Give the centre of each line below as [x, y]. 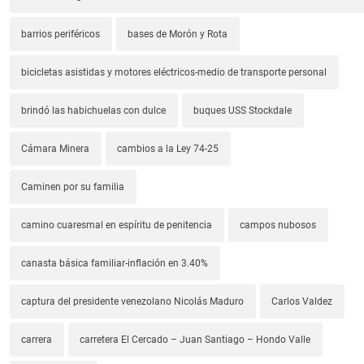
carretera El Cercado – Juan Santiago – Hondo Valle [195, 339]
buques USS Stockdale [243, 110]
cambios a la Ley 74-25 [168, 148]
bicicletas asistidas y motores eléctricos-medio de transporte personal [174, 72]
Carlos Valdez [302, 301]
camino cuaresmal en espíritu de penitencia [117, 225]
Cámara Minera [56, 148]
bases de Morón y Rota [178, 34]
